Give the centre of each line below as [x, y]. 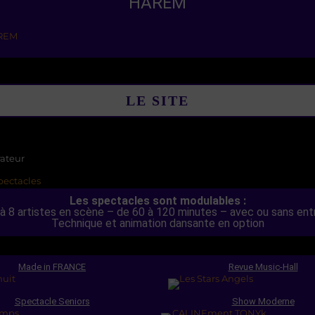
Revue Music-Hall [263, 267]
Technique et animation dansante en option [157, 224]
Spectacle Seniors [52, 302]
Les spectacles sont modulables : [157, 201]
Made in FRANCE [52, 267]
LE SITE [157, 101]
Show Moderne [263, 302]
